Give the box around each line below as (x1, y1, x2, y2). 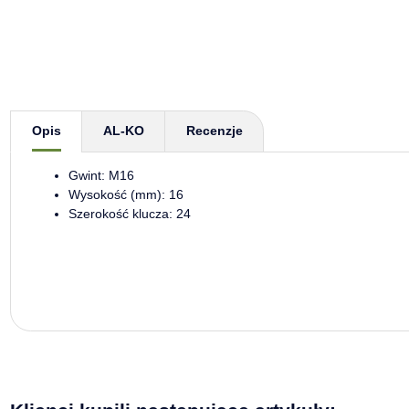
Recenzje (185, 123, 243, 139)
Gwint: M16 (68, 167, 134, 183)
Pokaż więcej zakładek (9, 111, 140, 126)
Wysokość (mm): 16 (68, 186, 184, 202)
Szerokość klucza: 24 (68, 205, 191, 221)
